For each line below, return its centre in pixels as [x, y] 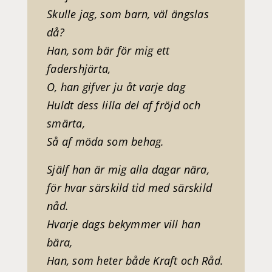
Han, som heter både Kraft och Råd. [135, 260]
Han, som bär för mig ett [108, 50]
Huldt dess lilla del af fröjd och [124, 105]
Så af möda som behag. [106, 141]
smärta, [66, 123]
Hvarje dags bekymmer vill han [124, 224]
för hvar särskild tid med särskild [130, 187]
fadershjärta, [79, 68]
